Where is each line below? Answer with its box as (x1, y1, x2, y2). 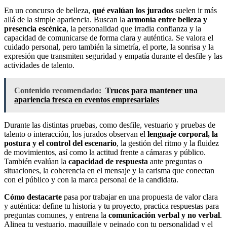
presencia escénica (4, 24, 66, 33)
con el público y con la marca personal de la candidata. (4, 175, 178, 184)
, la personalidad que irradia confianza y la (66, 24, 201, 33)
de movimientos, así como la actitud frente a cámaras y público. (4, 148, 206, 157)
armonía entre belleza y (127, 15, 207, 24)
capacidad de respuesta (68, 157, 148, 166)
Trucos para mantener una (105, 86, 198, 95)
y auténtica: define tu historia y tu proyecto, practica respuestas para (4, 202, 219, 211)
